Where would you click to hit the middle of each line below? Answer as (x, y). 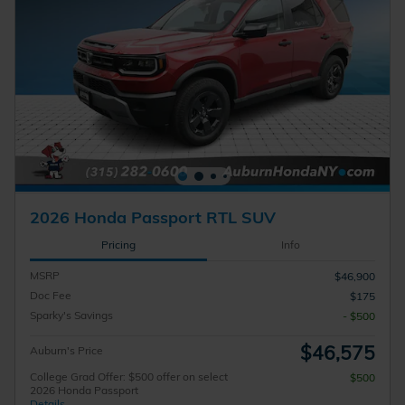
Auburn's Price (66, 351)
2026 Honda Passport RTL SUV (153, 217)
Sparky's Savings (71, 316)
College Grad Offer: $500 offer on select (129, 377)
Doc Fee (51, 296)
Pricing (118, 244)
